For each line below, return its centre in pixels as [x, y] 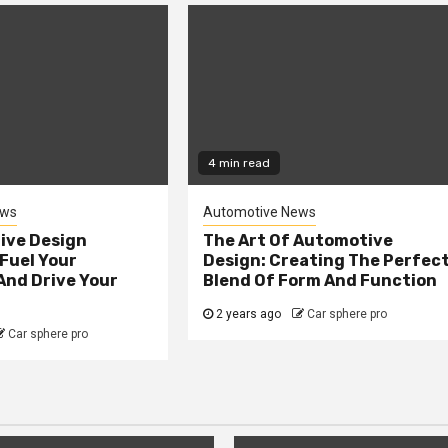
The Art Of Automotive [298, 240]
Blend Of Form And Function [320, 280]
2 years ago [247, 313]
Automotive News [260, 211]
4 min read [239, 162]
